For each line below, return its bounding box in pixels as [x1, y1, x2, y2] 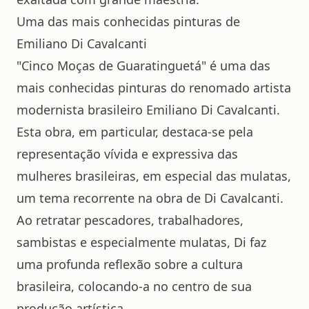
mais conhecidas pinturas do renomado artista [17, 79, 291, 96]
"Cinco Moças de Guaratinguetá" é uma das [17, 57, 270, 74]
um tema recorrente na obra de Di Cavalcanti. [17, 190, 283, 206]
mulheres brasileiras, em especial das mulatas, [17, 168, 291, 184]
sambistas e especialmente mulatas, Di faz [17, 234, 266, 250]
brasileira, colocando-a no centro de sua [17, 278, 252, 295]
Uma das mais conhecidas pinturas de [17, 13, 240, 30]
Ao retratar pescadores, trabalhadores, [17, 212, 243, 228]
